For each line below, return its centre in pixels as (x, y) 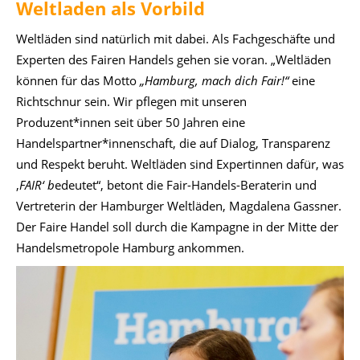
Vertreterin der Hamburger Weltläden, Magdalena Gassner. (179, 205)
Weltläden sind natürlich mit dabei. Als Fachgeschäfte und (176, 38)
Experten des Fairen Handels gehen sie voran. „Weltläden (174, 59)
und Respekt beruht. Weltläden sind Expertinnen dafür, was (180, 164)
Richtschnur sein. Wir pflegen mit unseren (131, 101)
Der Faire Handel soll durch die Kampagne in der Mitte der (177, 226)
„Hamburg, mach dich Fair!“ (216, 80)
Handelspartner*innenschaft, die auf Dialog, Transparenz (173, 143)
